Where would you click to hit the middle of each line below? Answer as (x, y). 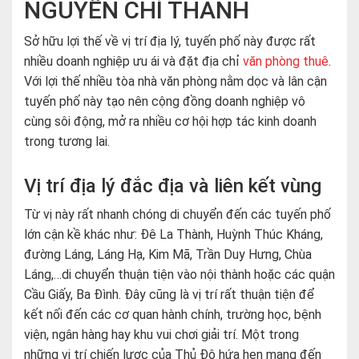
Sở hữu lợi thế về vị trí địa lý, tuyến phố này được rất (170, 41)
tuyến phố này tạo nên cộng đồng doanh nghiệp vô (165, 101)
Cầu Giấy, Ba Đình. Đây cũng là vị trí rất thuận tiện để (169, 294)
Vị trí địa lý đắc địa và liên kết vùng (173, 186)
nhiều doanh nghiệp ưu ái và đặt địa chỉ (133, 61)
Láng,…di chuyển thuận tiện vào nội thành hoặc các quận (179, 274)
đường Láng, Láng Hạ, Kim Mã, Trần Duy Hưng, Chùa (168, 254)
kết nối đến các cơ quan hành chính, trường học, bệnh (173, 315)
